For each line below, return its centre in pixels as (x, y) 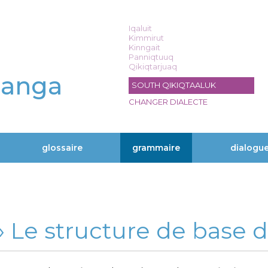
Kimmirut (146, 38)
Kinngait (144, 47)
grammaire (156, 148)
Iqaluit (140, 28)
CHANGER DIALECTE (168, 102)
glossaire (63, 148)
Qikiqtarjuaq (153, 66)
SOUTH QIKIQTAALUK (174, 85)
